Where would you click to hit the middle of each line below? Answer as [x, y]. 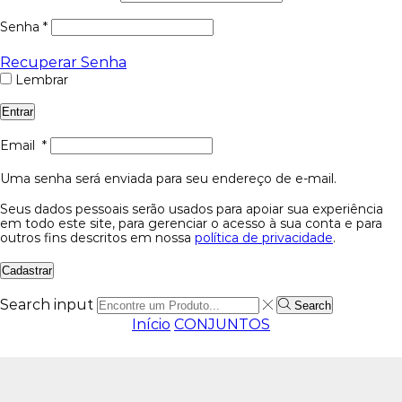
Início [151, 325]
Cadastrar [27, 270]
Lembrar [42, 79]
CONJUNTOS [222, 325]
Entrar [17, 112]
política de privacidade [264, 238]
